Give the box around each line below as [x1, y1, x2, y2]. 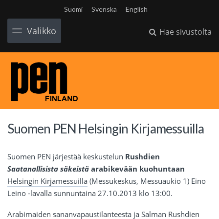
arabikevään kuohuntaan [89, 164, 185, 174]
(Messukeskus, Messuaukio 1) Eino [88, 176, 206, 186]
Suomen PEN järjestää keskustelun [7, 152, 125, 162]
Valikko [27, 25, 56, 37]
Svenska [91, 5, 117, 13]
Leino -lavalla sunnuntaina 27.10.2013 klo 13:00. [7, 188, 173, 198]
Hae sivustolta [157, 26, 212, 37]
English [126, 5, 148, 13]
